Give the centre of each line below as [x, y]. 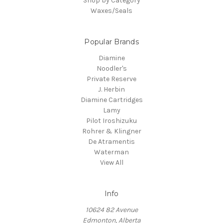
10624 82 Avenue [111, 210]
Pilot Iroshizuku [111, 120]
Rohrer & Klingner [111, 131]
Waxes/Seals [111, 10]
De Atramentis [111, 141]
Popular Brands [111, 42]
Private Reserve [111, 79]
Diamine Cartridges [111, 100]
